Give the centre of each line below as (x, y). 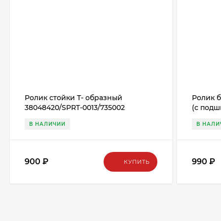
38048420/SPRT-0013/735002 (75, 108)
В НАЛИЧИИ (47, 124)
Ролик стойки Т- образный (74, 98)
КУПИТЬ (137, 162)
